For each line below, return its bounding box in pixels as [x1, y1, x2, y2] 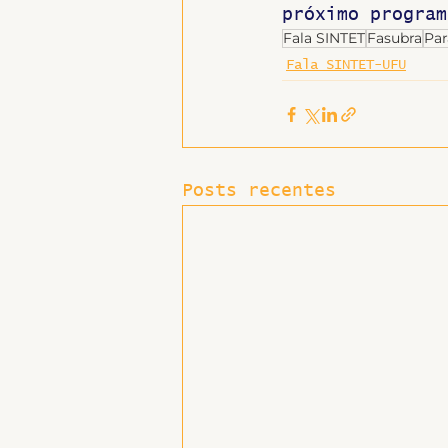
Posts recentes [182, 182, 336, 200]
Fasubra [367, 29, 422, 47]
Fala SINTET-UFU [286, 58, 406, 72]
